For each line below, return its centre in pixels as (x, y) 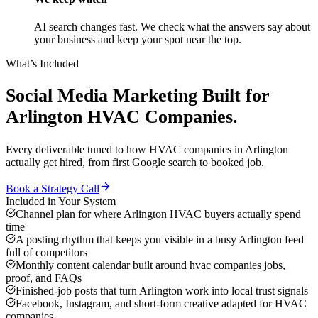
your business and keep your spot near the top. (138, 39)
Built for (234, 96)
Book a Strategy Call (53, 189)
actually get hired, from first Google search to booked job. (135, 163)
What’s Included (42, 63)
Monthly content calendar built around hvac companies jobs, (150, 265)
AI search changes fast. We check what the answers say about (172, 26)
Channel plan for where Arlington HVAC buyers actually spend (158, 214)
